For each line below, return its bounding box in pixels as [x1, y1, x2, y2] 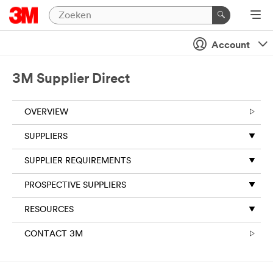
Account [209, 41, 252, 51]
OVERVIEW [24, 108, 68, 117]
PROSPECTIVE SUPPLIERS [24, 181, 126, 190]
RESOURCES [24, 205, 74, 214]
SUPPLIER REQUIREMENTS [24, 157, 131, 166]
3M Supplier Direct [12, 73, 130, 87]
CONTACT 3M [24, 230, 83, 239]
